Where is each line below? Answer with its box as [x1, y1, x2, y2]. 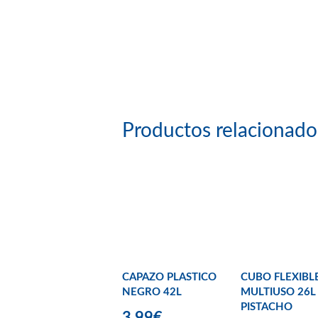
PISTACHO [241, 301, 292, 312]
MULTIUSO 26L [241, 286, 316, 297]
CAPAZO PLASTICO [122, 271, 216, 283]
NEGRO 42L [122, 286, 182, 297]
